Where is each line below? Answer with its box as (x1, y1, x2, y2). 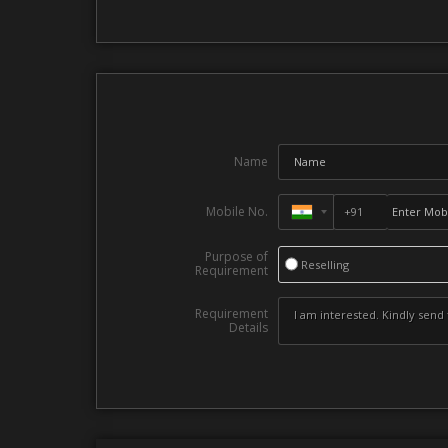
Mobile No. (205, 202, 268, 220)
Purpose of (204, 247, 268, 265)
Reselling (300, 256, 349, 272)
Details (228, 318, 268, 336)
